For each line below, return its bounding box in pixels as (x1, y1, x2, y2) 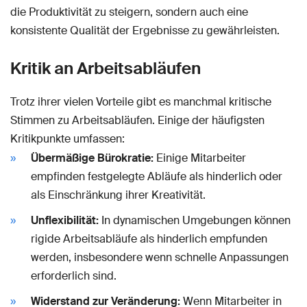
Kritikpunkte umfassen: (10, 131, 125, 146)
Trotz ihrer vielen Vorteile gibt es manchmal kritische (10, 94, 271, 109)
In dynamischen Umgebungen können (99, 212, 291, 228)
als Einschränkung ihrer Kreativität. (31, 187, 206, 202)
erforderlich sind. (31, 268, 116, 283)
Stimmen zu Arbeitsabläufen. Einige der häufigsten (10, 112, 265, 127)
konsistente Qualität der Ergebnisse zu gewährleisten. (10, 23, 280, 38)
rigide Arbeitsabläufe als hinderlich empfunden (31, 231, 267, 246)
